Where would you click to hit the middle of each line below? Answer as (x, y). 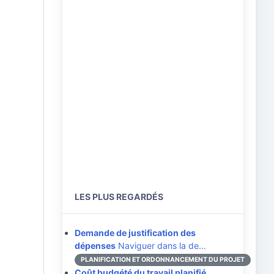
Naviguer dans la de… (161, 246)
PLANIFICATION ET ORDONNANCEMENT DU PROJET (163, 260)
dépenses (95, 246)
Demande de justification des (135, 233)
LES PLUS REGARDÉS (119, 197)
